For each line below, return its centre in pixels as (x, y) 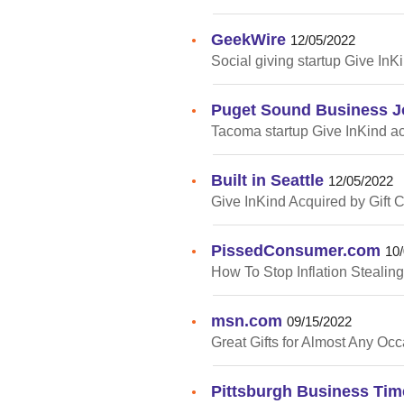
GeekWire (248, 39)
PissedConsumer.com (296, 250)
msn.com (247, 320)
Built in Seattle (267, 179)
